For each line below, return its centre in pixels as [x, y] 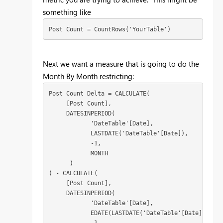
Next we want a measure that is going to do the [121, 64]
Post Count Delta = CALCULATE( [99, 93]
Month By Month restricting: [88, 76]
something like [67, 12]
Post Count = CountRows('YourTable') [110, 29]
